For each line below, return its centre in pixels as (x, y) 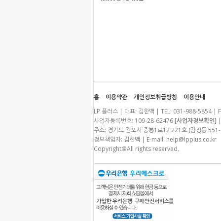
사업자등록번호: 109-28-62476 (134, 121)
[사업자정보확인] (196, 121)
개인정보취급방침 (155, 97)
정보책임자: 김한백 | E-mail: (130, 139)
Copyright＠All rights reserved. (136, 149)
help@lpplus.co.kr (191, 139)
